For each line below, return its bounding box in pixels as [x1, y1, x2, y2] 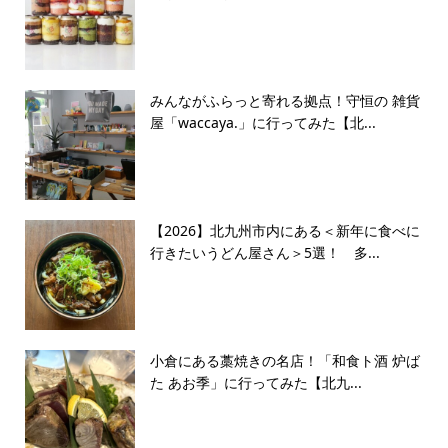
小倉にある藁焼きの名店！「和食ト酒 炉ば [149, 350, 420, 370]
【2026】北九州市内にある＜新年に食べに [149, 220, 420, 240]
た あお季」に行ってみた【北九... [149, 372, 362, 392]
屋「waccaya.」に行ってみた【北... [149, 112, 376, 132]
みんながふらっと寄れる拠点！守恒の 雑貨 [149, 90, 420, 110]
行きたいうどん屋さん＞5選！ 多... [149, 242, 380, 262]
